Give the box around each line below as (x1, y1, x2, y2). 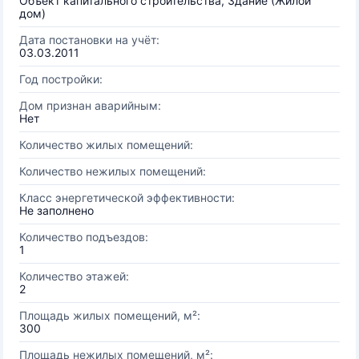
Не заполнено (19, 204, 94, 217)
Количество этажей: (19, 269, 129, 283)
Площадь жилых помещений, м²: (19, 309, 200, 322)
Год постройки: (19, 72, 103, 86)
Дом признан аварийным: (19, 99, 161, 112)
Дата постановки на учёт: (19, 33, 159, 46)
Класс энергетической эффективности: (19, 191, 235, 204)
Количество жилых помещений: (19, 138, 193, 151)
